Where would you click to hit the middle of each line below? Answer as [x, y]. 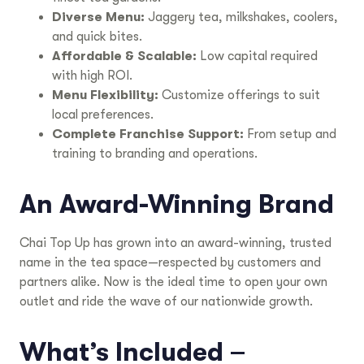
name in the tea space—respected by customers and [170, 262]
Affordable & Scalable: [124, 56]
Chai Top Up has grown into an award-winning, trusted [175, 243]
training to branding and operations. [155, 153]
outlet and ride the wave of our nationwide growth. [166, 301]
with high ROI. [92, 75]
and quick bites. [97, 36]
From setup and [290, 134]
